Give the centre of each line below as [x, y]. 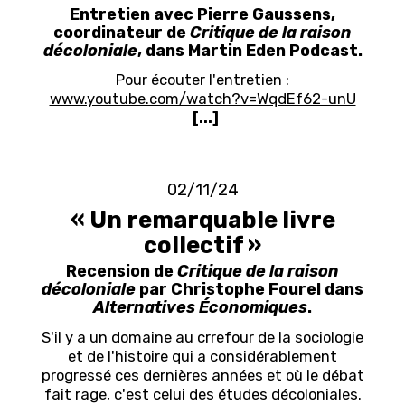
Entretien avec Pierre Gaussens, [202, 14]
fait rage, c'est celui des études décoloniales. [202, 394]
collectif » [202, 245]
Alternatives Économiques [200, 306]
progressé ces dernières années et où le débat [202, 375]
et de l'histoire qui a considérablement [202, 356]
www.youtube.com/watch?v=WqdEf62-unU [202, 99]
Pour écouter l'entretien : [202, 80]
